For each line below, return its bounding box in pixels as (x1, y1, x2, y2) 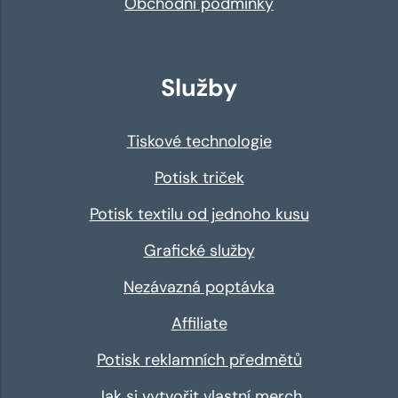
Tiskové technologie (126, 130, 272, 152)
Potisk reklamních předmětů (96, 348, 302, 370)
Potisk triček (154, 166, 244, 188)
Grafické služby (143, 239, 255, 261)
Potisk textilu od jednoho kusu (89, 203, 309, 225)
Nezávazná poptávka (123, 275, 275, 298)
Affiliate (171, 312, 227, 334)
